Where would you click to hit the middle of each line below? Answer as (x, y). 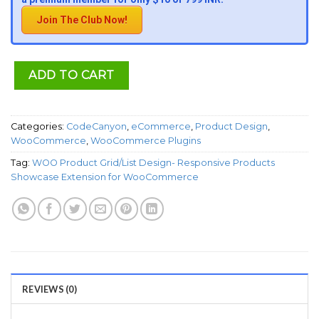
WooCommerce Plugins (146, 141)
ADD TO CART (72, 75)
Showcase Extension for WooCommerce (105, 177)
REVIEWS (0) (49, 289)
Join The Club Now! (82, 20)
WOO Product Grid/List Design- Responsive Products (153, 163)
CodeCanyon (96, 127)
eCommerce (161, 127)
